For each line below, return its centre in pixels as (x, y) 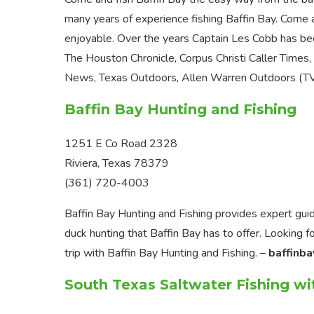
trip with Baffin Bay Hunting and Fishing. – (166, 253)
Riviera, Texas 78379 (117, 163)
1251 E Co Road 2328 (121, 143)
